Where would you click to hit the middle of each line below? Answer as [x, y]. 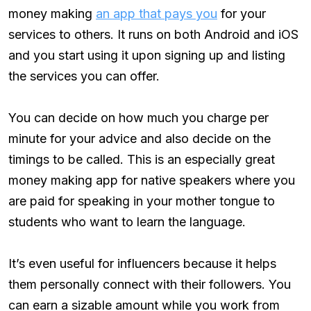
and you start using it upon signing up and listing [147, 55]
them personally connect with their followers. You [150, 284]
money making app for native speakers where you [152, 180]
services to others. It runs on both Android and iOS [153, 34]
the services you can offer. [84, 76]
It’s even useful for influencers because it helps [142, 263]
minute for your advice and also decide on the [140, 138]
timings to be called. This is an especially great [142, 159]
